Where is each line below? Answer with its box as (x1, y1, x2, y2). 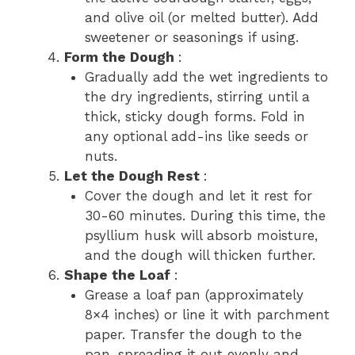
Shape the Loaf (64, 266, 174, 283)
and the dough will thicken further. (84, 246, 315, 263)
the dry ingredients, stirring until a (84, 88, 310, 105)
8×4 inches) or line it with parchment (84, 306, 330, 323)
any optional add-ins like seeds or (84, 128, 308, 144)
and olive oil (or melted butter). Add (84, 9, 319, 25)
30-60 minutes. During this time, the (84, 207, 326, 223)
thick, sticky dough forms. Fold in (84, 108, 305, 124)
